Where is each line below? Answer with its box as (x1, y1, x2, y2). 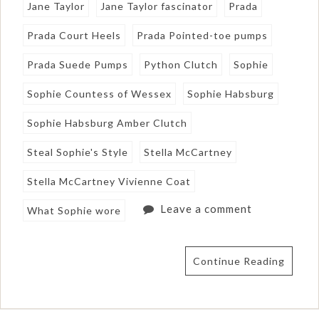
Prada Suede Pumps (27, 58, 129, 70)
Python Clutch (144, 58, 219, 70)
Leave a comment (159, 202, 252, 215)
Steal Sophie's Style (27, 145, 129, 158)
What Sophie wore (27, 204, 122, 216)
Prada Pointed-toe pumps (137, 28, 268, 41)
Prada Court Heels (27, 28, 122, 41)
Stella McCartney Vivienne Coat (27, 174, 192, 187)
